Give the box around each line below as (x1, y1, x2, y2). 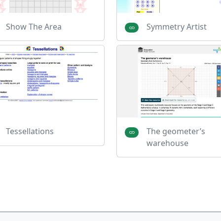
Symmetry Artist (146, 21, 207, 32)
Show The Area (5, 21, 62, 32)
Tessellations (5, 126, 54, 137)
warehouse (146, 138, 188, 149)
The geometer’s (146, 126, 205, 137)
